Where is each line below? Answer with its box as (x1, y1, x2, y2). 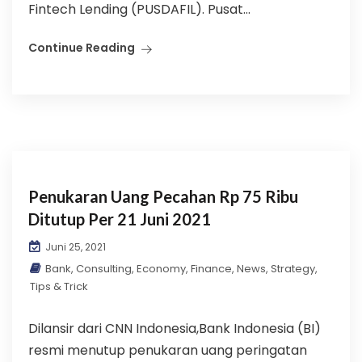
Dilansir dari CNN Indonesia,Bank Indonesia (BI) (28, 319, 321, 338)
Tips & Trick (30, 279, 88, 294)
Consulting (76, 261, 132, 276)
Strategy (271, 261, 315, 276)
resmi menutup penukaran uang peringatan (28, 341, 307, 360)
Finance (191, 261, 232, 276)
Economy (137, 261, 186, 276)
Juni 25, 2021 (43, 240, 106, 254)
